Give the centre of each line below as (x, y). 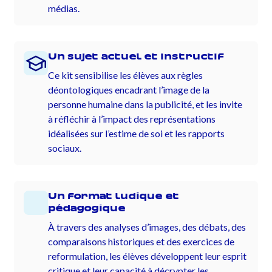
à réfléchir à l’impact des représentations (132, 119)
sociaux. (65, 148)
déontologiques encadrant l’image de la (129, 90)
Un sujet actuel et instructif (136, 57)
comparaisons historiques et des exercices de (141, 242)
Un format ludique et (114, 197)
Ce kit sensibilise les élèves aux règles (126, 75)
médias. (64, 8)
